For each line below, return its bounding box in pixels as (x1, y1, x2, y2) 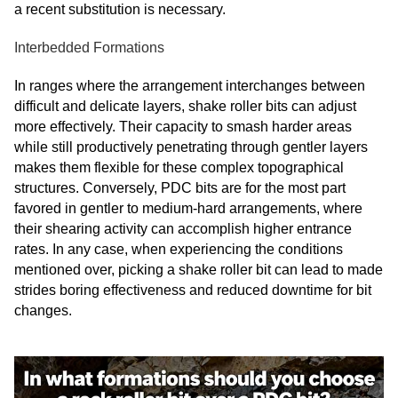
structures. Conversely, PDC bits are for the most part (14, 180, 346, 195)
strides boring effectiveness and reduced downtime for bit (14, 283, 371, 298)
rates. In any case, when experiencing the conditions (14, 242, 343, 257)
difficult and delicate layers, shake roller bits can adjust (14, 99, 356, 114)
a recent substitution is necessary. (14, 2, 226, 17)
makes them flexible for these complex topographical (14, 160, 344, 175)
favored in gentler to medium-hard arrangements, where (14, 201, 362, 216)
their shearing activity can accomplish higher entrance (14, 221, 352, 236)
